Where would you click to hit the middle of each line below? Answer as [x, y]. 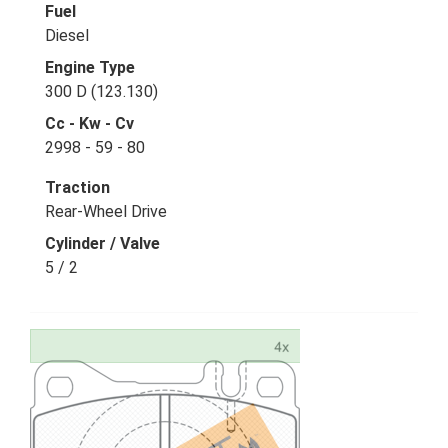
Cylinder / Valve [102, 243]
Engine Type [90, 67]
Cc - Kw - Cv [89, 123]
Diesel [67, 35]
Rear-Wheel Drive [106, 211]
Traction [77, 187]
